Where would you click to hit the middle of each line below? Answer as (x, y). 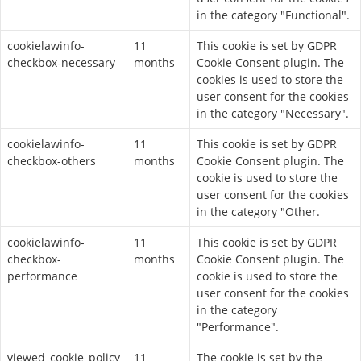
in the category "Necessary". (273, 113)
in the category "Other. (258, 212)
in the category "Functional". (273, 15)
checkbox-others (52, 161)
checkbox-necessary (61, 62)
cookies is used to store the (270, 79)
